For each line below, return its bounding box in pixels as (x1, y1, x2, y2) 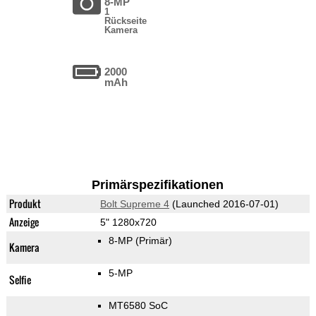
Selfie (8, 272, 31, 288)
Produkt (8, 196, 41, 212)
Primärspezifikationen (92, 178, 224, 193)
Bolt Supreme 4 (99, 198, 169, 210)
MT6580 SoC (108, 300, 168, 312)
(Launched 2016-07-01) (169, 198, 279, 210)
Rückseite (104, 16, 147, 27)
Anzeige (8, 214, 39, 230)
